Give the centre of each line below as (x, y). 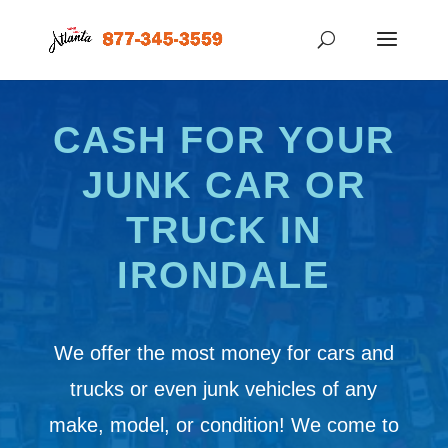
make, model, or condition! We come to (223, 425)
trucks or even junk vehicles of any (224, 389)
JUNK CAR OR (223, 185)
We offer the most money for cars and (223, 353)
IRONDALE (224, 275)
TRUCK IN (223, 230)
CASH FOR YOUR (223, 140)
